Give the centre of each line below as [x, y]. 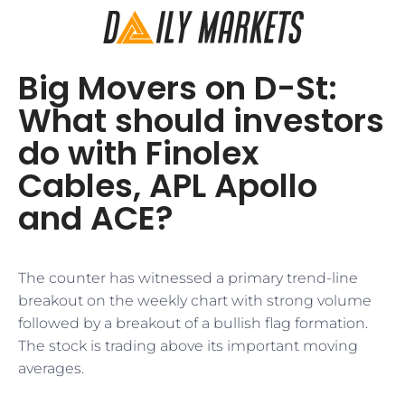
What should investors [201, 121]
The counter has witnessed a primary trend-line [188, 278]
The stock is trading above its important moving [188, 346]
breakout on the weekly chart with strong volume [195, 301]
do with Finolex [138, 153]
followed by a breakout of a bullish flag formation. [193, 323]
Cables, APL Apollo [168, 186]
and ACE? [96, 218]
